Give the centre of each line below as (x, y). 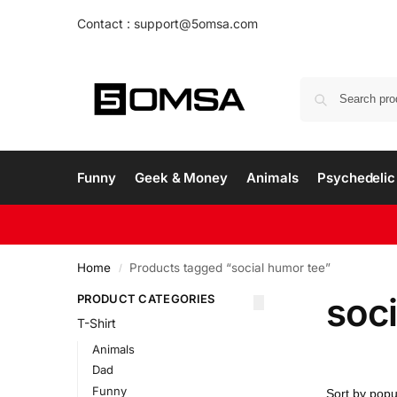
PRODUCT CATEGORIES (146, 299)
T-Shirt (97, 323)
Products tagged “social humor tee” (230, 268)
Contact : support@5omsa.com (167, 23)
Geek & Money (181, 178)
